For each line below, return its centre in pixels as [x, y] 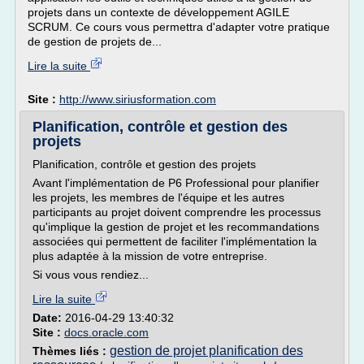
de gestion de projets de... [95, 41]
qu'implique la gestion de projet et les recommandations [176, 227]
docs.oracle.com [106, 332]
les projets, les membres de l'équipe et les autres [158, 197]
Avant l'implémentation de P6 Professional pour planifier [176, 183]
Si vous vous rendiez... [91, 275]
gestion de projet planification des [206, 351]
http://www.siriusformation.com [138, 99]
